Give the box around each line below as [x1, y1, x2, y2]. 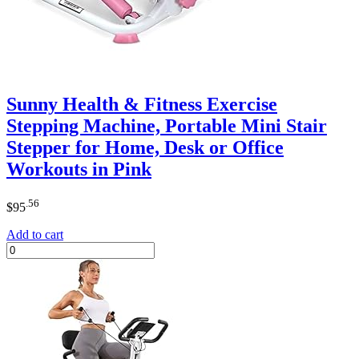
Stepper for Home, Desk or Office [6, 137, 284, 159]
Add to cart [6, 227, 63, 241]
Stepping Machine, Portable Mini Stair [6, 115, 327, 137]
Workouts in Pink [6, 159, 151, 180]
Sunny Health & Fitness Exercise [6, 94, 277, 115]
